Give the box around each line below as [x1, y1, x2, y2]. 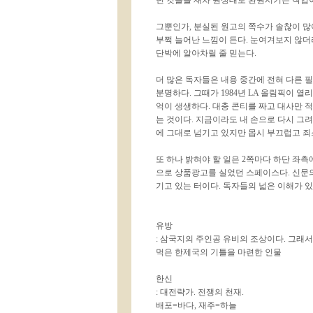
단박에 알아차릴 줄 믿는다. [156, 48, 256, 58]
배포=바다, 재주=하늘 [156, 300, 237, 310]
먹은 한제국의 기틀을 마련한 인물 [156, 247, 282, 257]
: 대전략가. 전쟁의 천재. [156, 287, 244, 297]
